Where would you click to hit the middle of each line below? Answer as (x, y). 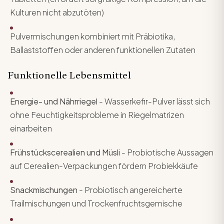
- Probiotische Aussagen (167, 152)
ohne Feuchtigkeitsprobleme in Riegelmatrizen (97, 115)
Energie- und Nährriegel (54, 101)
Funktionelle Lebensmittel (69, 75)
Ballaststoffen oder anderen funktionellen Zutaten (103, 49)
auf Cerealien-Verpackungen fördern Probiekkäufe (104, 166)
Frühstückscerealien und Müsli (65, 152)
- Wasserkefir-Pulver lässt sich (154, 101)
